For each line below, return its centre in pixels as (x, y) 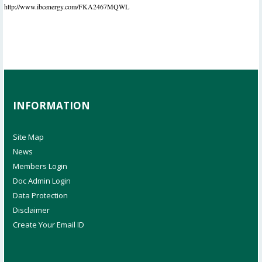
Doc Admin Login (42, 181)
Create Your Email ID (49, 225)
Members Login (40, 166)
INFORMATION (51, 106)
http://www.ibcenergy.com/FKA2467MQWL (67, 7)
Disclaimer (31, 210)
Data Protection (40, 196)
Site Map (28, 137)
